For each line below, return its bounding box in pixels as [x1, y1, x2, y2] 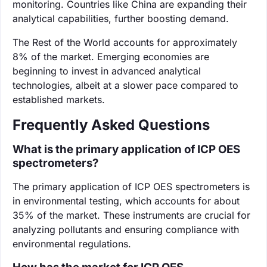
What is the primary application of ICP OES [13, 142, 240, 156]
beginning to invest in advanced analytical [13, 64, 201, 77]
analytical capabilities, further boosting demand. [13, 12, 229, 24]
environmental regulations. [13, 237, 131, 250]
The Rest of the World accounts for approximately [13, 36, 237, 48]
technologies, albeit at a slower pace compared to [13, 79, 238, 91]
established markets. [13, 93, 105, 105]
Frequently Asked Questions [13, 116, 210, 133]
